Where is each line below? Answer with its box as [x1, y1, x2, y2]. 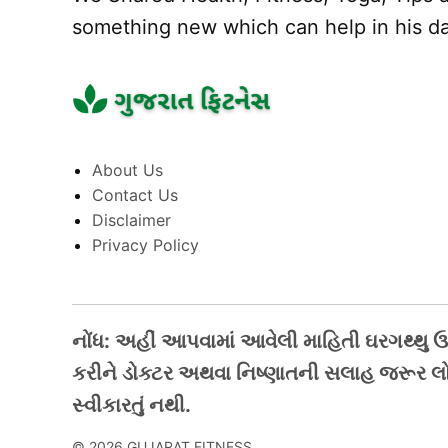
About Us [92, 160, 163, 181]
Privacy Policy [92, 235, 199, 256]
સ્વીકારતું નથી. [72, 393, 191, 418]
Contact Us [92, 185, 178, 206]
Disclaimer [92, 210, 171, 231]
